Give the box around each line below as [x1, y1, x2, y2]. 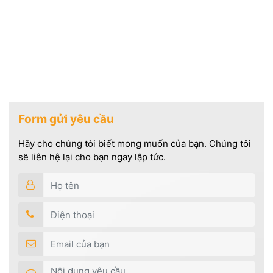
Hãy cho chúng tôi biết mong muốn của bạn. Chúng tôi [18, 138, 251, 150]
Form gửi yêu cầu [18, 112, 114, 127]
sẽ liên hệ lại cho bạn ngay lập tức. [18, 151, 166, 163]
